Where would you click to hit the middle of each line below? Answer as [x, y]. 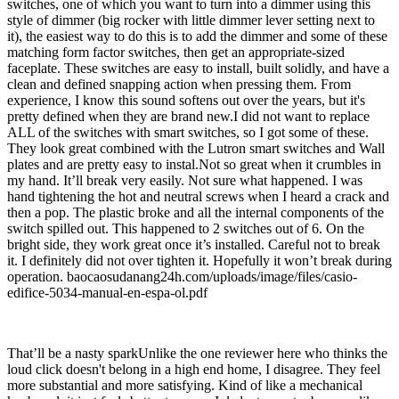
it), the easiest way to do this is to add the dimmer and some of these [197, 37]
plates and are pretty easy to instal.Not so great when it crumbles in [194, 165]
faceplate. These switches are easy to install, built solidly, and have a [198, 69]
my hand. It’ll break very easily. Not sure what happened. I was [185, 181]
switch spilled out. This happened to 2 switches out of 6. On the [186, 229]
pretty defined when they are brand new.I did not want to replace [188, 117]
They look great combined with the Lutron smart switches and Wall [196, 149]
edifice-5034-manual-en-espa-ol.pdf [107, 293]
